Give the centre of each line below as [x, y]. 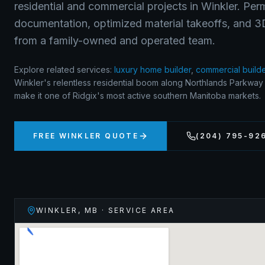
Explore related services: [63, 70]
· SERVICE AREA [137, 210]
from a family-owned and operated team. [115, 41]
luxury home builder [153, 70]
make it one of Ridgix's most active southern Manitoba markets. [138, 96]
